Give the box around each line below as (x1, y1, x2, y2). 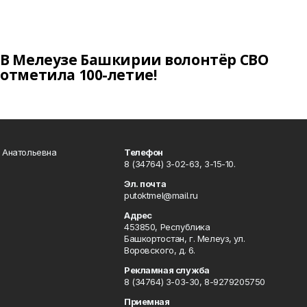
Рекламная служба (123, 265, 210, 275)
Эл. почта (123, 178, 167, 189)
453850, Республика (123, 221, 210, 232)
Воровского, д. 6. (123, 245, 195, 256)
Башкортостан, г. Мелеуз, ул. (123, 233, 245, 244)
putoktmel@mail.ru (123, 190, 198, 201)
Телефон (123, 147, 164, 158)
